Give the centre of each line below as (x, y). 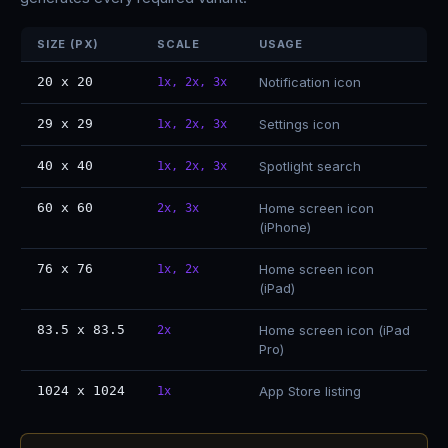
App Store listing (310, 391)
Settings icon (299, 124)
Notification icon (310, 82)
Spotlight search (310, 166)
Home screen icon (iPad (334, 330)
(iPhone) (285, 227)
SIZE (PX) (68, 44)
